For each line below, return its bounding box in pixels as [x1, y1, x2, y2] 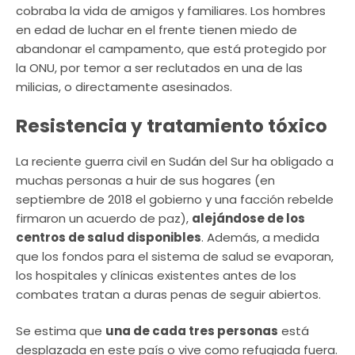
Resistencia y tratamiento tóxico [16, 113, 327, 139]
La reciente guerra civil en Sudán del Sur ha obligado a [16, 152, 334, 170]
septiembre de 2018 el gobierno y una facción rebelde [16, 190, 334, 208]
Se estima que [16, 323, 105, 340]
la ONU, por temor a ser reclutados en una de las [16, 59, 303, 77]
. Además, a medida [201, 228, 319, 246]
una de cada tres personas [105, 323, 278, 340]
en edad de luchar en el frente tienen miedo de [16, 21, 297, 39]
